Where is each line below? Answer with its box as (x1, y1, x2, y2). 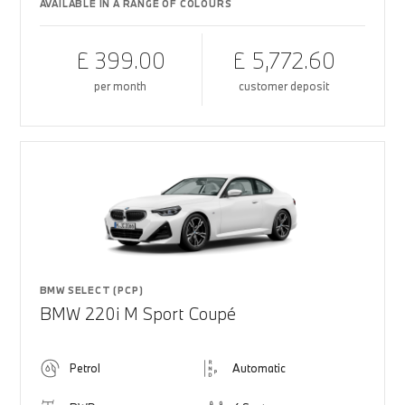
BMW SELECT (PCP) (39, 284, 144, 297)
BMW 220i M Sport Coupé (39, 303, 236, 325)
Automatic (232, 361, 286, 375)
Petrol (69, 361, 100, 375)
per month (94, 79, 147, 93)
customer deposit (239, 79, 330, 93)
